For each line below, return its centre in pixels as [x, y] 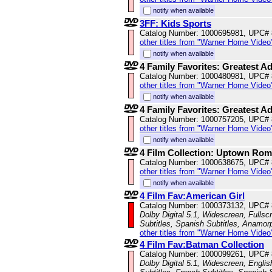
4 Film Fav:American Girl [192, 196]
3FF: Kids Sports [175, 24]
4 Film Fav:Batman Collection [202, 245]
